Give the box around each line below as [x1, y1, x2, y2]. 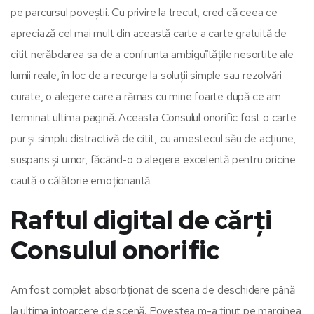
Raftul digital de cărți [11, 203, 272, 237]
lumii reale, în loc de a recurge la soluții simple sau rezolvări [11, 67, 282, 83]
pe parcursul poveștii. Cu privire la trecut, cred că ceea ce [11, 4, 278, 20]
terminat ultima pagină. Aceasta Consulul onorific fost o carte [11, 109, 296, 125]
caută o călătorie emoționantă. [11, 172, 153, 188]
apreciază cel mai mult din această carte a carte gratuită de [11, 25, 287, 41]
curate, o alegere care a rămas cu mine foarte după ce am [11, 88, 281, 104]
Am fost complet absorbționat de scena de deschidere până [11, 282, 295, 297]
